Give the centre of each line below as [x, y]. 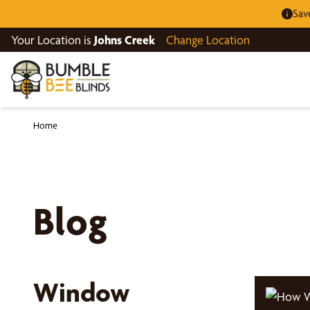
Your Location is [53, 40]
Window [81, 292]
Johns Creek [125, 40]
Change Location [208, 40]
